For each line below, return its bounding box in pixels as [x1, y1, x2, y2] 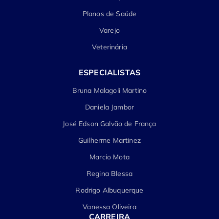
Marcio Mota [89, 152, 130, 161]
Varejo [99, 25, 120, 35]
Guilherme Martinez [78, 135, 141, 145]
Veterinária [92, 42, 127, 51]
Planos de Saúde [82, 9, 137, 18]
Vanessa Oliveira [83, 202, 136, 211]
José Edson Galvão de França [63, 119, 156, 128]
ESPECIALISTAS [78, 67, 141, 77]
